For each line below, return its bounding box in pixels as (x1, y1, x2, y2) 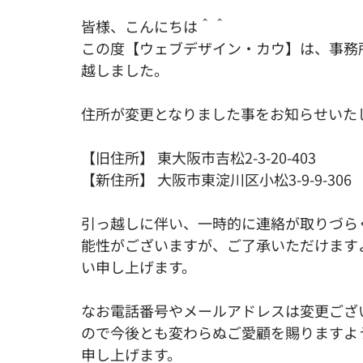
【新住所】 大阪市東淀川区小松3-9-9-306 (81, 169, 352, 190)
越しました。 (81, 59, 169, 80)
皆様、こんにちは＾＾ (81, 15, 227, 36)
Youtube (32, 5, 89, 27)
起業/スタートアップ (198, 5, 335, 27)
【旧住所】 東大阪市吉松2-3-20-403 (81, 147, 316, 168)
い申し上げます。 (81, 256, 196, 277)
